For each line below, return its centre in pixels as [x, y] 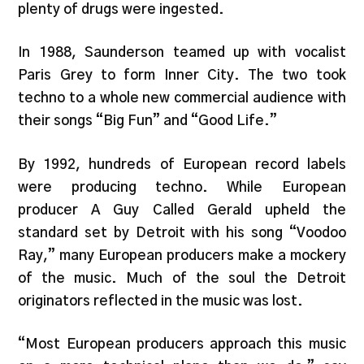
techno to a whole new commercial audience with [182, 98]
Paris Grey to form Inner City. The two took [182, 76]
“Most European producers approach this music [182, 344]
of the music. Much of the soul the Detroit [182, 278]
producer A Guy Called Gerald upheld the [182, 210]
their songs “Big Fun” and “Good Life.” [148, 121]
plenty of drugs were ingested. [121, 9]
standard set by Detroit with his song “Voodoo [182, 232]
